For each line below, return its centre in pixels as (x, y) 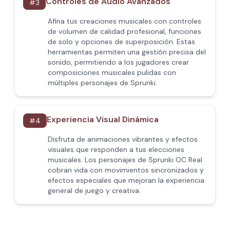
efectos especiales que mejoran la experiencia (126, 180)
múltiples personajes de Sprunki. (102, 83)
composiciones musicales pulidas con (112, 72)
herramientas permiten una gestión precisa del (127, 52)
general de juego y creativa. (94, 190)
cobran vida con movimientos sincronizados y (126, 170)
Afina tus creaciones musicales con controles (124, 21)
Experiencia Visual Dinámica (103, 119)
